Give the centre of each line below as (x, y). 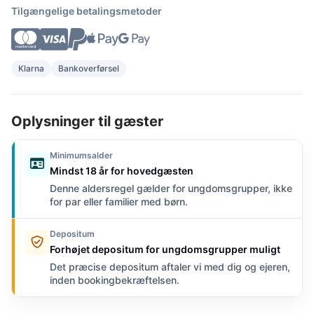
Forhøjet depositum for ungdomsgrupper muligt (165, 249)
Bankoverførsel (89, 68)
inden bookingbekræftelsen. (115, 280)
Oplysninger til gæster (87, 121)
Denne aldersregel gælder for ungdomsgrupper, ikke (171, 188)
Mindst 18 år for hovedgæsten (122, 171)
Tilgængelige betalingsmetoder (87, 11)
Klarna (31, 68)
